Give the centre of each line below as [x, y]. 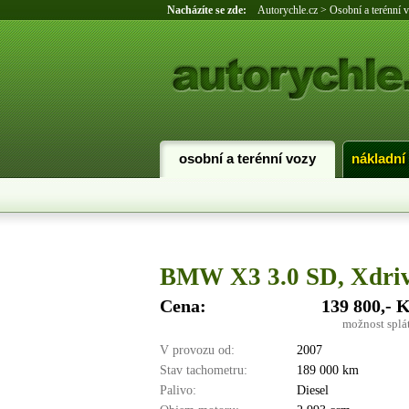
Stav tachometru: [203, 370]
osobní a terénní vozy [247, 159]
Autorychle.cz [287, 10]
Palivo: [178, 390]
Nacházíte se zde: [212, 10]
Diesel [312, 390]
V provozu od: [197, 350]
